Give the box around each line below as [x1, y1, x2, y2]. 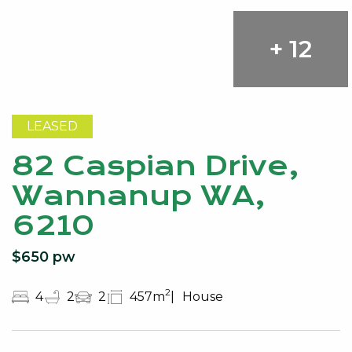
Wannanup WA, [12, 180, 266, 212]
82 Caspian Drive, [12, 150, 299, 182]
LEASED [27, 119, 79, 134]
